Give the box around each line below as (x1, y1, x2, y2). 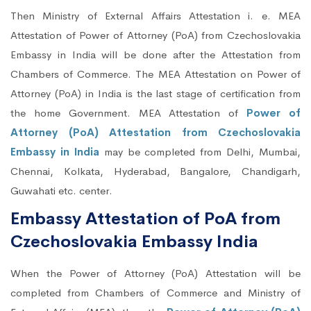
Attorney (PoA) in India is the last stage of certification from (10, 87, 301, 101)
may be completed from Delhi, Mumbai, (99, 145, 301, 159)
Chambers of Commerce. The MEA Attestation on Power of (10, 67, 301, 81)
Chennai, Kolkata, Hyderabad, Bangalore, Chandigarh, (10, 165, 301, 178)
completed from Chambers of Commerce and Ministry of (10, 286, 301, 300)
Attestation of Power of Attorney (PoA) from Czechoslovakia (10, 28, 301, 42)
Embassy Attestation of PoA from (10, 208, 280, 230)
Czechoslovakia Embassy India (10, 231, 258, 253)
